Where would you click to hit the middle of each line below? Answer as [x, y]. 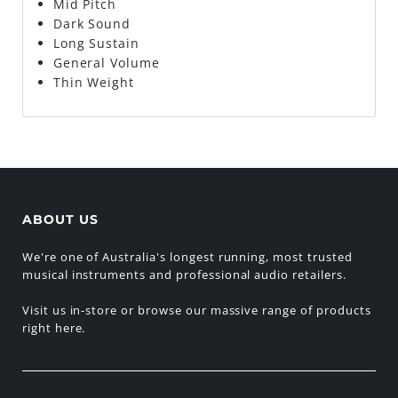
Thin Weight [94, 83]
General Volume [107, 63]
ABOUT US [60, 219]
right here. [54, 327]
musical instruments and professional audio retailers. [184, 274]
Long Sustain [96, 44]
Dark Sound [92, 24]
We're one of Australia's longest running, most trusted [187, 256]
